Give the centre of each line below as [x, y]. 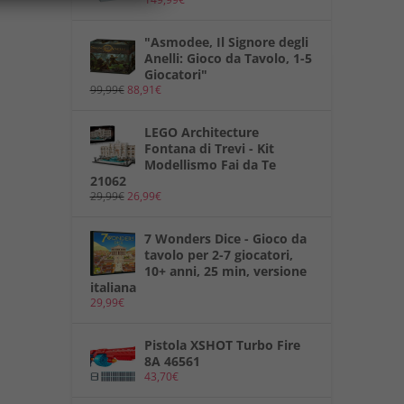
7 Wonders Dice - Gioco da [225, 239]
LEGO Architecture [201, 133]
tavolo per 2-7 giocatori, [218, 255]
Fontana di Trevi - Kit [209, 149]
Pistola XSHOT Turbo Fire [222, 345]
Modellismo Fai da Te [210, 165]
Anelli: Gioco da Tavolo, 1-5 [228, 59]
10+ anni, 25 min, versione [225, 271]
